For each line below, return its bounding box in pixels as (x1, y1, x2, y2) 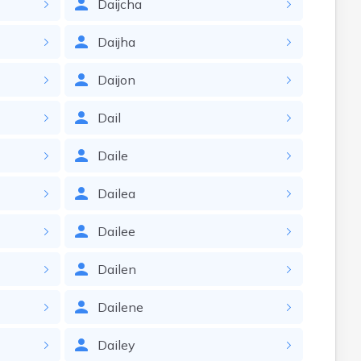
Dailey (97, 337, 135, 353)
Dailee (97, 223, 135, 239)
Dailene (97, 299, 143, 315)
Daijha (97, 34, 135, 50)
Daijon (97, 72, 135, 88)
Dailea (97, 185, 135, 201)
